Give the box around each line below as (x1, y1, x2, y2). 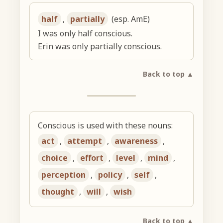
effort (80, 152, 104, 164)
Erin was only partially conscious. (38, 41, 162, 52)
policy (98, 169, 122, 181)
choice (41, 152, 68, 164)
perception (41, 169, 86, 181)
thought (41, 186, 75, 198)
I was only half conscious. (38, 28, 133, 39)
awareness (114, 135, 158, 147)
